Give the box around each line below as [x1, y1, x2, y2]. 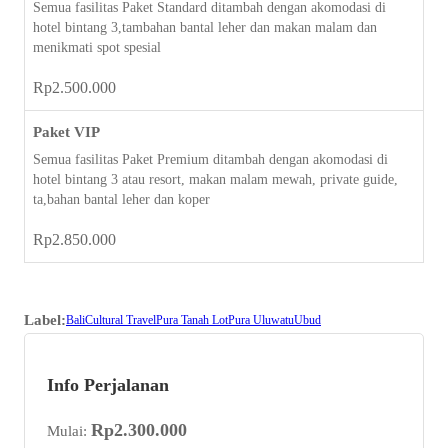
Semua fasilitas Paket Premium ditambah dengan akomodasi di [33, 151, 388, 167]
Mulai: [46, 421, 87, 439]
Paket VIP [33, 123, 100, 141]
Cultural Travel [85, 312, 156, 327]
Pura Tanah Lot [156, 312, 228, 327]
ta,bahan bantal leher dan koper [33, 191, 210, 207]
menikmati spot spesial [33, 39, 161, 55]
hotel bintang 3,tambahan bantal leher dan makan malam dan [33, 19, 377, 35]
